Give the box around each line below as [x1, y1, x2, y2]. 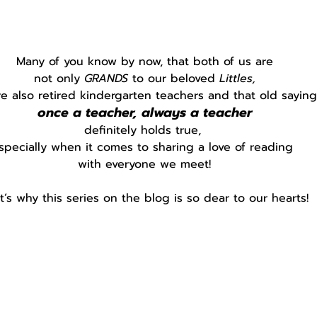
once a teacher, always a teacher [37, 102, 252, 122]
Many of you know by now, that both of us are [16, 52, 273, 70]
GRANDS [83, 69, 132, 87]
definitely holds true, [83, 121, 205, 139]
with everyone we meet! [78, 155, 211, 173]
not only [33, 69, 84, 87]
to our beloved [132, 69, 219, 87]
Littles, [219, 69, 255, 87]
